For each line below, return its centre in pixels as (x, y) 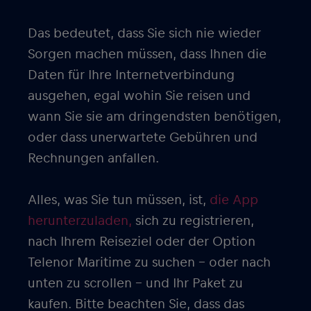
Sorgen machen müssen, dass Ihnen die (147, 54)
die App (232, 200)
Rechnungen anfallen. (93, 158)
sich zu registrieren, (193, 221)
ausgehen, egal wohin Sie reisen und (139, 96)
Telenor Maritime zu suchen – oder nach (149, 262)
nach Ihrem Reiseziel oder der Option (142, 242)
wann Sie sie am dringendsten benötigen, (154, 117)
